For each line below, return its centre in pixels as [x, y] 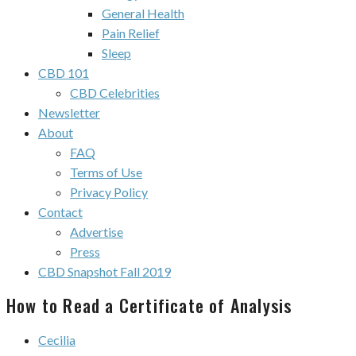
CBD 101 [64, 73]
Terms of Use [106, 172]
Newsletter [69, 112]
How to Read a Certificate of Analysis [149, 306]
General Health [143, 13]
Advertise [97, 232]
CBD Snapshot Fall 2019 [104, 271]
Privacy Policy [109, 192]
